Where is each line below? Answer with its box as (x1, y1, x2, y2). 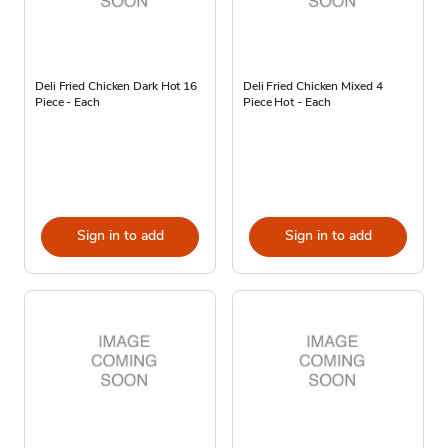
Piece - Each (35, 93, 100, 110)
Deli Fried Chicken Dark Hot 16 (35, 77, 197, 94)
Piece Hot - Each (243, 93, 331, 110)
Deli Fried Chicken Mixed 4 (243, 77, 383, 94)
